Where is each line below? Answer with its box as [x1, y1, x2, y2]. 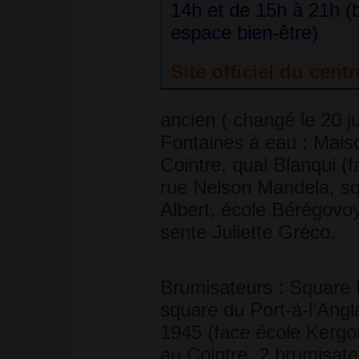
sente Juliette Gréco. [159, 221, 336, 243]
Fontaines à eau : [159, 131, 308, 153]
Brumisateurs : [159, 276, 289, 298]
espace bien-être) [170, 22, 318, 43]
